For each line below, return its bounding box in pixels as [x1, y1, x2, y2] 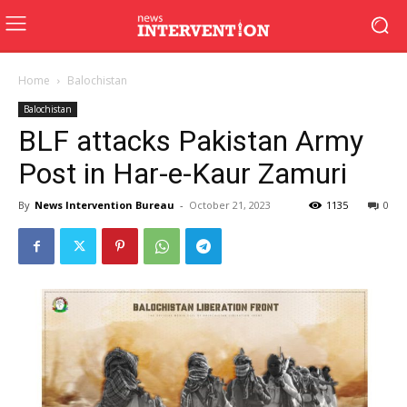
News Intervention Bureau [35, 198, 174, 212]
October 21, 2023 [189, 198, 271, 212]
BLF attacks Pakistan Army [18, 124, 363, 158]
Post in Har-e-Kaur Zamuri [18, 156, 347, 191]
